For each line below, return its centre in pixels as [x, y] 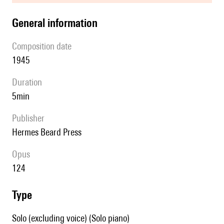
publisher [30, 118]
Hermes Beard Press [49, 132]
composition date [44, 46]
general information [58, 23]
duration [30, 82]
